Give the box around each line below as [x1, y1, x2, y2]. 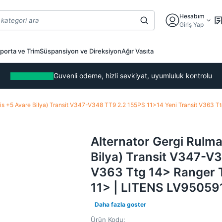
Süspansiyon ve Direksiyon [40, 47, 121, 55]
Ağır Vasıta [121, 47, 154, 55]
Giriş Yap [179, 20, 204, 28]
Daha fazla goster [94, 201, 146, 208]
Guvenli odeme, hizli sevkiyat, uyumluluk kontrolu [53, 71, 212, 80]
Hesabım [179, 12, 205, 20]
